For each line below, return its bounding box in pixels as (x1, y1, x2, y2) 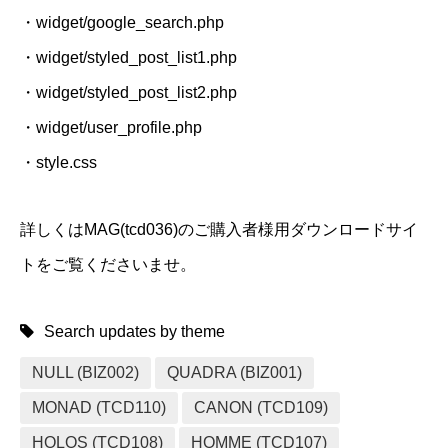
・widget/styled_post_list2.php (20, 84, 237, 101)
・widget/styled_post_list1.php (20, 49, 237, 66)
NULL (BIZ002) (32, 364, 139, 381)
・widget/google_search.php (20, 14, 224, 31)
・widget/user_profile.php (20, 119, 202, 136)
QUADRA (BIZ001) (167, 364, 302, 381)
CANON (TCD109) (194, 399, 328, 416)
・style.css (20, 154, 97, 171)
